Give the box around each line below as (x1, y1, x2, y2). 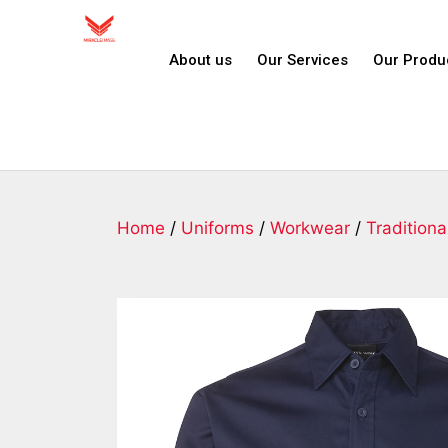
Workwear (270, 218, 350, 238)
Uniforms (181, 218, 254, 238)
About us (169, 51, 233, 69)
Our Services (257, 51, 349, 69)
